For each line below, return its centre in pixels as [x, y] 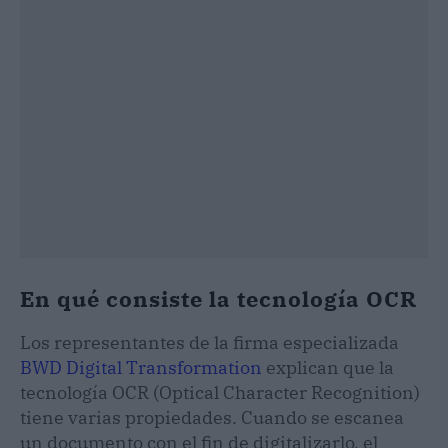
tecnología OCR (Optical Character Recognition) [220, 392]
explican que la [328, 367]
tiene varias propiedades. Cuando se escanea [212, 417]
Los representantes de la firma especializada [209, 342]
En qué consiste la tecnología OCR [218, 298]
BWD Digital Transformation [141, 367]
